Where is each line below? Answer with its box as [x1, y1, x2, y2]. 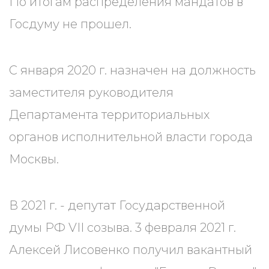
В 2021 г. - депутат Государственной [9, 198, 225, 213]
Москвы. [9, 152, 62, 166]
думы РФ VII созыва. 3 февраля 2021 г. [9, 220, 236, 235]
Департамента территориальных [9, 107, 210, 122]
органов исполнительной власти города [9, 130, 253, 144]
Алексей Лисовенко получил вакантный [9, 243, 252, 257]
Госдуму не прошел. [9, 17, 131, 31]
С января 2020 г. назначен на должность [9, 63, 256, 77]
